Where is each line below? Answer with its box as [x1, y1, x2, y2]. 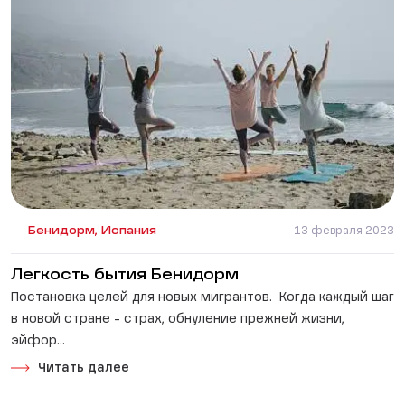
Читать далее [38, 362, 129, 375]
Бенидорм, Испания [28, 226, 156, 238]
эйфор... [11, 334, 65, 348]
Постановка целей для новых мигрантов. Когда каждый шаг [11, 291, 394, 305]
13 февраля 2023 [294, 226, 394, 238]
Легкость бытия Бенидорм [11, 268, 239, 284]
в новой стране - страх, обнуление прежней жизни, [11, 313, 344, 326]
